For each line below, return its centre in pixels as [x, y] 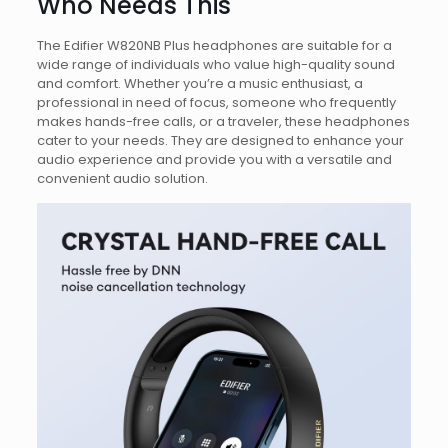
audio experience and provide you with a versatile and [214, 159]
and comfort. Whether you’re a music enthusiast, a [199, 83]
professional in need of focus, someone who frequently [216, 102]
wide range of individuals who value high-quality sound [215, 64]
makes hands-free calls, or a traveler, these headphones [223, 121]
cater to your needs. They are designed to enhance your [220, 140]
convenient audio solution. [122, 178]
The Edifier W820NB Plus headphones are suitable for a [214, 45]
